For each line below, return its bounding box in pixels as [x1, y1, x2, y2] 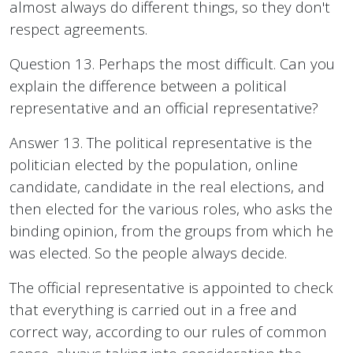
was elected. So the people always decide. [9, 243, 287, 263]
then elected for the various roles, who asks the [9, 199, 333, 219]
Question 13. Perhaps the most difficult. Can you [9, 54, 335, 74]
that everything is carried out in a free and [9, 299, 297, 320]
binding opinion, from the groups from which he [9, 221, 333, 241]
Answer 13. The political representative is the [9, 132, 312, 153]
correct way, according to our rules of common [9, 321, 327, 342]
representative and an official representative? [9, 98, 318, 118]
